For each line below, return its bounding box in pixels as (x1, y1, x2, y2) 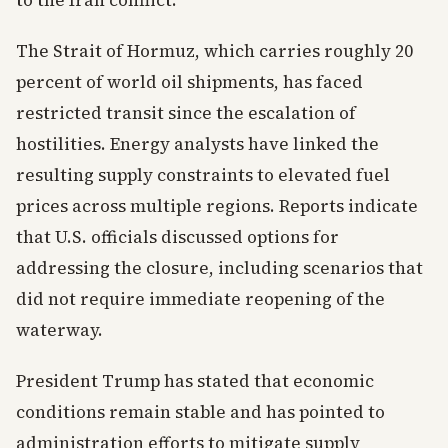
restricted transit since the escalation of (16, 101, 356, 125)
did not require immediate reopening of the (16, 287, 385, 311)
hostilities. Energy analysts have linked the (16, 132, 379, 156)
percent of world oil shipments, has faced (16, 70, 363, 94)
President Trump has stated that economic (16, 369, 374, 393)
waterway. (16, 318, 103, 342)
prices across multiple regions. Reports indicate (16, 194, 418, 218)
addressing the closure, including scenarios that (16, 256, 423, 280)
